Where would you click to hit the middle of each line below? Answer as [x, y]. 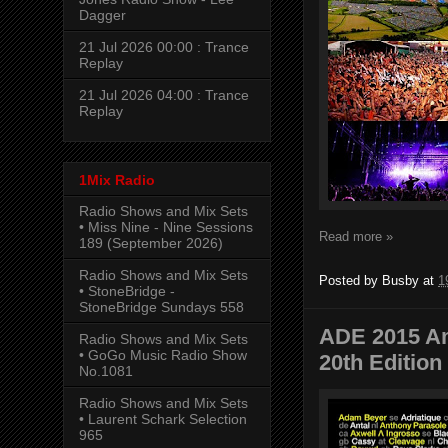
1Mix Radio [117, 179]
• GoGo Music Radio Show [163, 354]
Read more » [356, 236]
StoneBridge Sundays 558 [161, 306]
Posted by [350, 280]
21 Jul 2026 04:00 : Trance [164, 95]
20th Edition [380, 362]
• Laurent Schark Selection [163, 418]
